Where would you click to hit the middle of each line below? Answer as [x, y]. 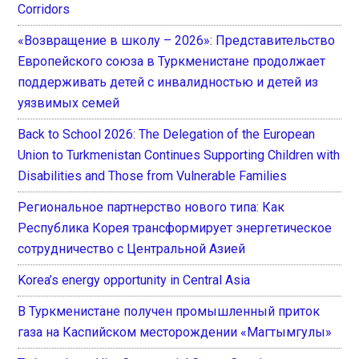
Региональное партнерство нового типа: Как [151, 207]
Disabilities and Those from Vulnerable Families [153, 175]
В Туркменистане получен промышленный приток [169, 311]
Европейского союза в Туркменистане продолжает [172, 61]
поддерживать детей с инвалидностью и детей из [168, 82]
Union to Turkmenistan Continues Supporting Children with [179, 155]
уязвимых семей [69, 103]
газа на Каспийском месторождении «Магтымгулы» [175, 332]
